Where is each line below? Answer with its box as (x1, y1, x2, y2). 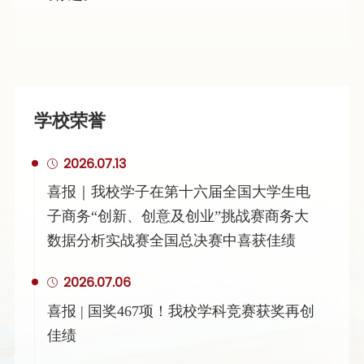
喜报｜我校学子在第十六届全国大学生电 (47, 184, 311, 201)
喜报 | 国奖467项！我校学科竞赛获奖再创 (47, 302, 315, 319)
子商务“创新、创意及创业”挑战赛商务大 (47, 208, 310, 225)
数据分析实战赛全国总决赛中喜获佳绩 (47, 232, 297, 249)
